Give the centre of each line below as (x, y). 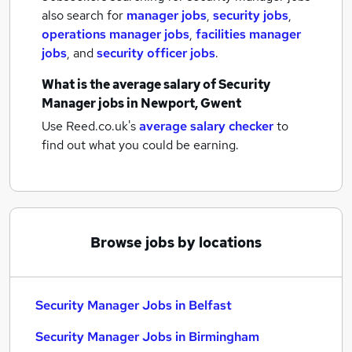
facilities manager (248, 34)
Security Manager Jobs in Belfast (134, 305)
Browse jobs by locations (176, 242)
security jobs (251, 15)
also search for (84, 15)
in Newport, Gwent (184, 103)
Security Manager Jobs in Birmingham (147, 337)
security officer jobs (156, 53)
